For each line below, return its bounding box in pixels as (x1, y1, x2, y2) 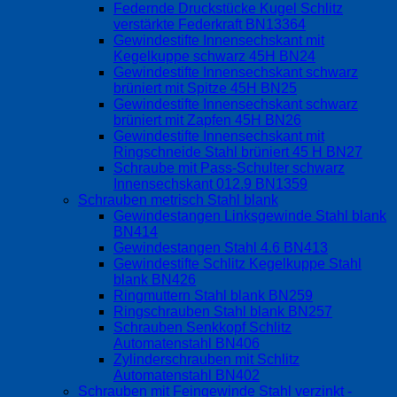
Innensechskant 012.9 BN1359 (113, 176, 307, 192)
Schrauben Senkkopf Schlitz (113, 320, 292, 336)
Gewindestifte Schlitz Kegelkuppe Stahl (113, 256, 362, 272)
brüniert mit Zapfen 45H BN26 (113, 113, 301, 128)
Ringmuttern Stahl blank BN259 (113, 288, 313, 304)
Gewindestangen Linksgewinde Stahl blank (113, 208, 386, 224)
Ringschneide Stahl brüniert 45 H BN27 (113, 144, 362, 160)
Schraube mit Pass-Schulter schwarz (113, 160, 345, 176)
